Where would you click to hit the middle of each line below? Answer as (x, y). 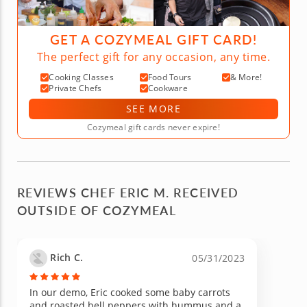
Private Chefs (75, 88)
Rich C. (65, 257)
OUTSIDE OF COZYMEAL (97, 210)
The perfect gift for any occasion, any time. (153, 57)
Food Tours (170, 77)
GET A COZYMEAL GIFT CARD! (153, 39)
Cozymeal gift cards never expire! (153, 127)
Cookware (168, 88)
